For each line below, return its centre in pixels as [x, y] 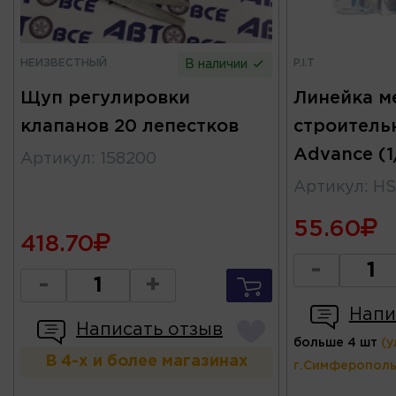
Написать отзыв [149, 329]
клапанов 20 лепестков [129, 126]
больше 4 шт [335, 343]
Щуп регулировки [105, 98]
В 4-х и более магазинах [146, 361]
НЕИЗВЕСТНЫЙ [64, 63]
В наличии [218, 64]
